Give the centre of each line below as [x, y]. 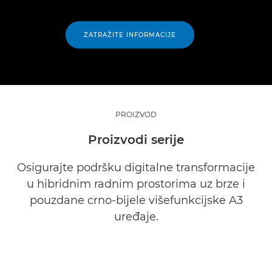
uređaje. [136, 217]
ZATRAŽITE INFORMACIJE [130, 35]
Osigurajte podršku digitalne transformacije [136, 168]
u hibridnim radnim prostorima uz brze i [136, 184]
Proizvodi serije [136, 140]
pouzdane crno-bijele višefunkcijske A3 [136, 201]
